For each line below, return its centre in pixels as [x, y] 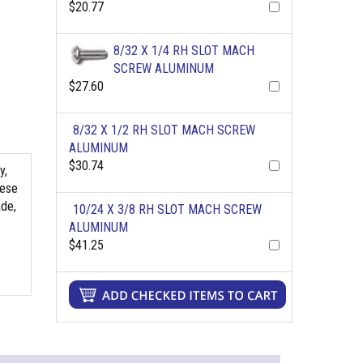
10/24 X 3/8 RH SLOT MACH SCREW [167, 209]
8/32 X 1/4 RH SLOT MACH [184, 51]
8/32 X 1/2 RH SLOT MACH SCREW [164, 130]
